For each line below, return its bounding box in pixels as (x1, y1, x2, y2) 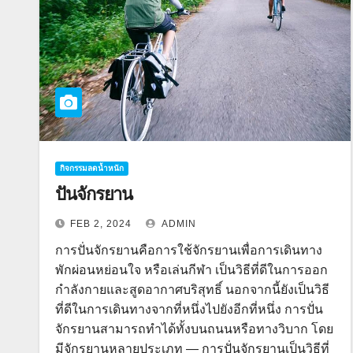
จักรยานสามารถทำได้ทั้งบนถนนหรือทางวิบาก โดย (55, 322, 333, 336)
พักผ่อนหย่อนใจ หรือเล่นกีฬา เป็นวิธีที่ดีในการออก (55, 263, 328, 277)
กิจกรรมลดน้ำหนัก (60, 164, 124, 173)
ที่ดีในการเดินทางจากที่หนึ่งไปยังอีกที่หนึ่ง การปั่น (55, 303, 323, 316)
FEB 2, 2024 (70, 218, 132, 229)
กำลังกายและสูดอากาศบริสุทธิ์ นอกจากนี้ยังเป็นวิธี (55, 283, 329, 296)
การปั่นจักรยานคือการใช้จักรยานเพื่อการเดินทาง (55, 243, 322, 257)
